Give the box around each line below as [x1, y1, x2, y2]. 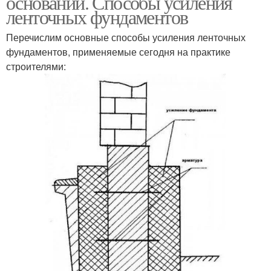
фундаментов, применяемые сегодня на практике [6, 44, 230, 59]
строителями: [6, 59, 66, 73]
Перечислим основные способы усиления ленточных [6, 30, 246, 44]
